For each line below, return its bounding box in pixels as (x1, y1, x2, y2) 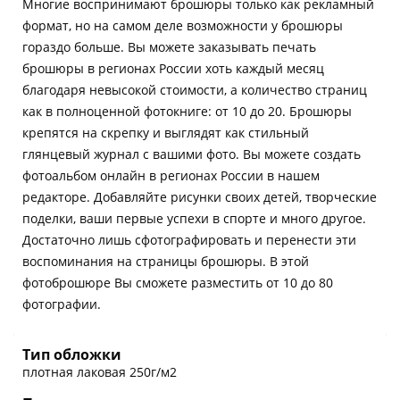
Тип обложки (22, 344, 121, 364)
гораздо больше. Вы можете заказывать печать (22, 37, 316, 55)
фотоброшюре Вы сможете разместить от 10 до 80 (22, 273, 333, 291)
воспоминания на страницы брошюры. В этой (22, 252, 309, 270)
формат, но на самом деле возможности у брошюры (22, 16, 343, 34)
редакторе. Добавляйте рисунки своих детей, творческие (22, 187, 377, 205)
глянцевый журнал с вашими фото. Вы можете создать (22, 145, 361, 162)
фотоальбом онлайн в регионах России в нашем (22, 166, 320, 184)
